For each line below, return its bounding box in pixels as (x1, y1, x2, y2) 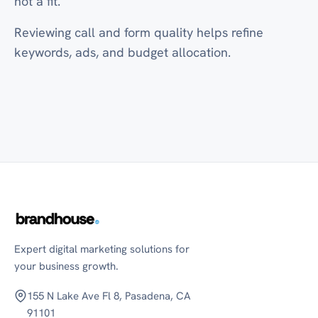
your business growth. (14, 259, 119, 273)
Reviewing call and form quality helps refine (14, 24, 263, 40)
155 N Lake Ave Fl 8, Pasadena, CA (27, 289, 191, 303)
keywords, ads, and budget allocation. (14, 44, 231, 60)
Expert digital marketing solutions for (14, 242, 190, 256)
